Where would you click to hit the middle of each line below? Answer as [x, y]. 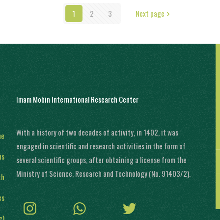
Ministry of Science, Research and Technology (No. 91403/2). [103, 174]
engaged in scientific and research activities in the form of [101, 146]
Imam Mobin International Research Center [77, 99]
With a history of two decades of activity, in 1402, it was [97, 132]
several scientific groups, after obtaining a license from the [101, 160]
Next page [150, 14]
